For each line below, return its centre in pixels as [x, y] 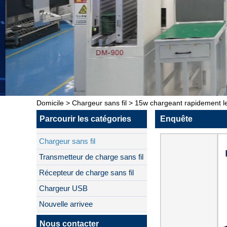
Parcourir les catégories [85, 119]
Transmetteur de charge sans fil [91, 157]
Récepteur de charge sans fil [86, 173]
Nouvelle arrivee [66, 204]
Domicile [50, 103]
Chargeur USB [63, 188]
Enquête [176, 119]
